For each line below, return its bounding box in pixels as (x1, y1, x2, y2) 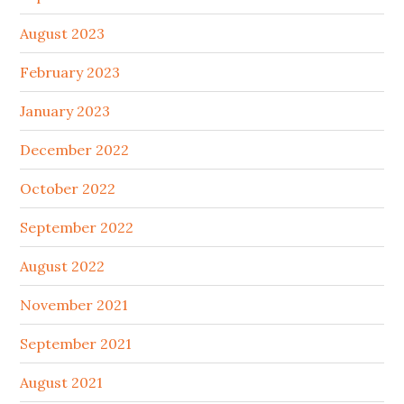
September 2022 (20, 218, 134, 237)
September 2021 (20, 335, 133, 353)
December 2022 (20, 141, 130, 160)
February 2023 (20, 63, 121, 82)
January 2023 (20, 102, 111, 121)
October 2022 (20, 179, 116, 198)
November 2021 (20, 296, 129, 315)
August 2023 (20, 24, 106, 43)
